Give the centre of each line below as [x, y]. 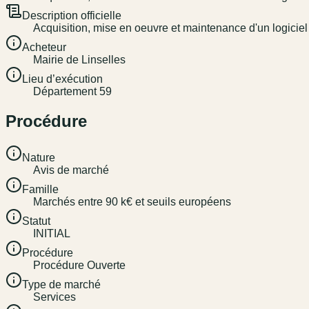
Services [54, 297]
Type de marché [61, 285]
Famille [40, 190]
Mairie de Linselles [79, 60]
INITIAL [52, 234]
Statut [36, 221]
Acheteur [44, 48]
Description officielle [72, 16]
